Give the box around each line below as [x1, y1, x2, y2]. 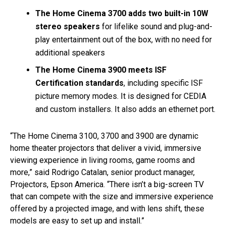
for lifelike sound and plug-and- [100, 21, 212, 31]
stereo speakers [35, 21, 100, 31]
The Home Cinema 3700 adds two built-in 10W [35, 8, 208, 18]
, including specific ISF [124, 78, 203, 88]
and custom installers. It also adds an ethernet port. [35, 104, 215, 114]
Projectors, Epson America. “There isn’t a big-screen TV [10, 179, 204, 189]
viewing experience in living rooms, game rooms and [10, 155, 195, 165]
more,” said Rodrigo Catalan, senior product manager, [10, 167, 195, 177]
